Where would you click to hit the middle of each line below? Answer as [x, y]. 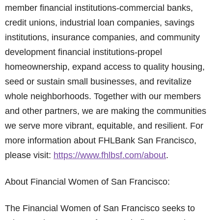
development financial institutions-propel [83, 52]
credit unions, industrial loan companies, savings [100, 23]
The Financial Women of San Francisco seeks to [100, 208]
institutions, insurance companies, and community [102, 37]
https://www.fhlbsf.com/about [110, 155]
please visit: [29, 155]
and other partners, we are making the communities [106, 111]
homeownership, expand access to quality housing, [105, 67]
